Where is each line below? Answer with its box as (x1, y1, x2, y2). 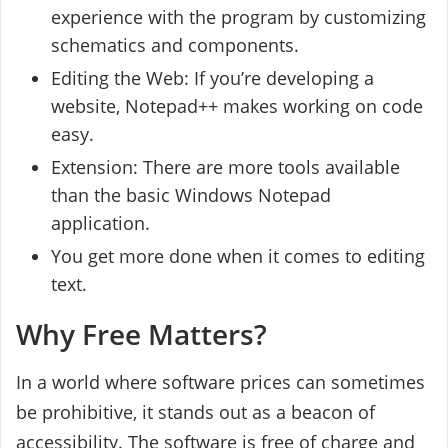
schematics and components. (51, 32, 299, 57)
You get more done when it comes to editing (51, 243, 425, 268)
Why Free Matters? (16, 314, 267, 353)
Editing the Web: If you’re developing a (51, 65, 374, 90)
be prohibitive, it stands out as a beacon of (16, 400, 375, 425)
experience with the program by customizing (51, 4, 426, 29)
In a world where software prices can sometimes (16, 370, 425, 395)
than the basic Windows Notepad (51, 182, 331, 207)
